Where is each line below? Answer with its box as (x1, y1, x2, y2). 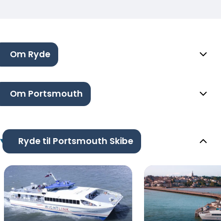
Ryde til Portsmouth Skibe (18, 135, 133, 147)
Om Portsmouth (10, 87, 83, 100)
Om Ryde (10, 48, 50, 60)
